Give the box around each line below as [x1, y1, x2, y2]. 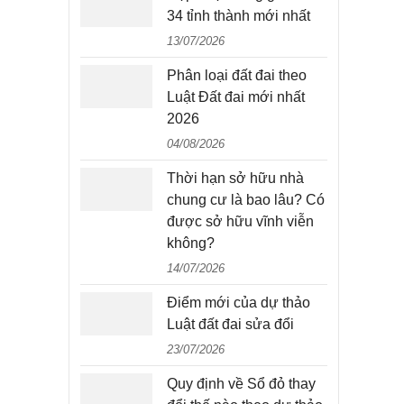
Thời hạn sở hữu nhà [167, 170, 304, 186]
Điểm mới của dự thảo [167, 295, 310, 310]
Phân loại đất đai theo [167, 68, 307, 83]
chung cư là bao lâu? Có [167, 192, 325, 207]
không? [167, 235, 215, 251]
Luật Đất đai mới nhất [167, 89, 305, 105]
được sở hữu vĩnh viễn [167, 214, 314, 229]
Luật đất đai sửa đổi [167, 317, 294, 332]
